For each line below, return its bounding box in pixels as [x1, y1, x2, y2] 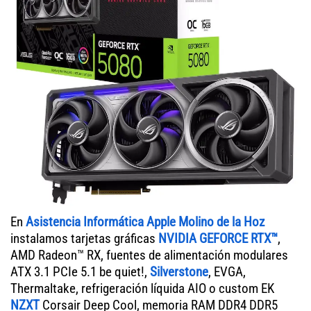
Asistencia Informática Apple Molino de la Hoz [26, 213, 264, 230]
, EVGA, [208, 263, 246, 280]
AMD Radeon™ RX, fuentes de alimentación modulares [10, 246, 288, 263]
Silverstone [150, 263, 208, 280]
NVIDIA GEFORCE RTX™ [158, 230, 278, 246]
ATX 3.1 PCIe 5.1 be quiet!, [10, 263, 150, 280]
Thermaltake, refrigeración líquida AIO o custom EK [10, 280, 274, 296]
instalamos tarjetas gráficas [10, 230, 158, 246]
